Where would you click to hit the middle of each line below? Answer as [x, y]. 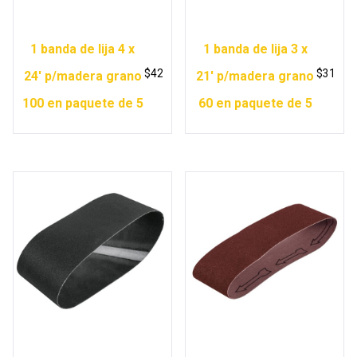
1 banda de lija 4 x [83, 49]
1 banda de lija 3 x [255, 49]
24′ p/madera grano [82, 76]
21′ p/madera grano [255, 76]
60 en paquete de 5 [255, 103]
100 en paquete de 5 [82, 103]
